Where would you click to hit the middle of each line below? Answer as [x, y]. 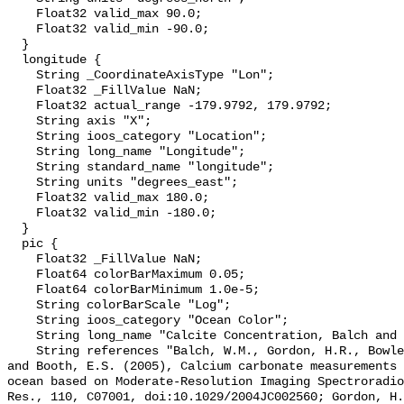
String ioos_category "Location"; [22, 137]
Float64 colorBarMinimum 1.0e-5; [22, 290]
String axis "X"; [22, 122]
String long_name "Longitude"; [22, 152]
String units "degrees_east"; [22, 183]
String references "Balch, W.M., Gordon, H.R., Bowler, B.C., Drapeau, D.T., [22, 352]
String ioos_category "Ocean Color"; [22, 321]
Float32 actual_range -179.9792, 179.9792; [22, 106]
